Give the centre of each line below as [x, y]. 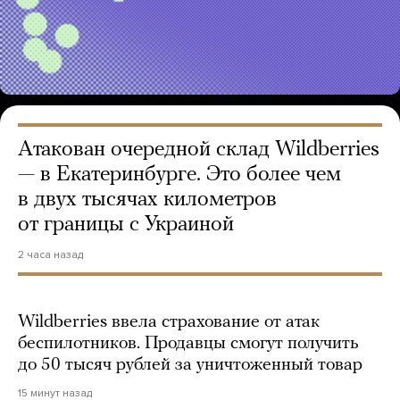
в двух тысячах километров [147, 200]
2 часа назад [50, 255]
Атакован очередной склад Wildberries [199, 150]
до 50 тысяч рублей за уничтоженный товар [190, 366]
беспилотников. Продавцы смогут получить [188, 344]
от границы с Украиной [126, 225]
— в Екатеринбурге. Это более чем [179, 175]
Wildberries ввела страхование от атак [169, 323]
